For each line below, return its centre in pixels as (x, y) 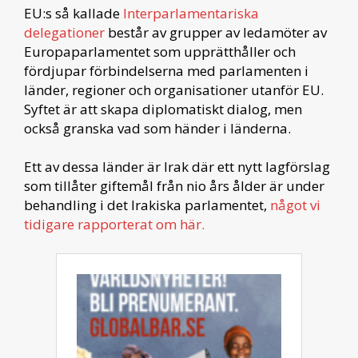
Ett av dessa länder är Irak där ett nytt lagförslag (177, 166)
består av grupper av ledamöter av (217, 32)
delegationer (66, 32)
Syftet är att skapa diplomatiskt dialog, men (163, 109)
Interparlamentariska (191, 13)
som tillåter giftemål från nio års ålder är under (174, 185)
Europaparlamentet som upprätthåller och (160, 51)
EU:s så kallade (74, 13)
